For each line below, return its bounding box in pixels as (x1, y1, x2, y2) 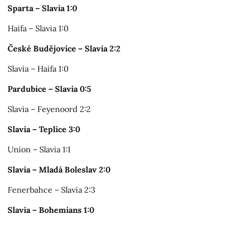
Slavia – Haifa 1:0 (8, 64, 69, 74)
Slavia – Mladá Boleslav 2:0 (8, 164, 110, 175)
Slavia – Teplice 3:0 (8, 124, 80, 135)
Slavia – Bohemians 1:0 (8, 205, 94, 215)
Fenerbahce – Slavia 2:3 (8, 185, 95, 195)
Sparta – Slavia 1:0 (8, 3, 77, 14)
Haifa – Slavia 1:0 (8, 23, 69, 34)
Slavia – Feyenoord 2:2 (8, 104, 91, 115)
